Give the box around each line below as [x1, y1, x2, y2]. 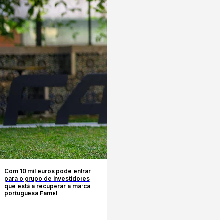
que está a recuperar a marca [4, 182, 90, 190]
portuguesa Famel [4, 189, 57, 197]
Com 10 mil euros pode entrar [4, 167, 91, 175]
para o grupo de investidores [4, 174, 90, 182]
